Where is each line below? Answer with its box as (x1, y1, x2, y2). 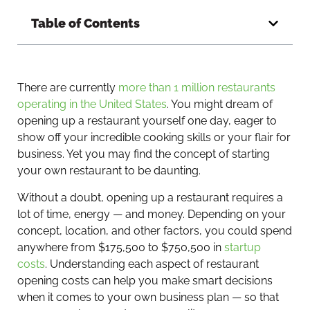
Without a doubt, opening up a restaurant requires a (17, 190, 283, 204)
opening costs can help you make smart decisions (17, 273, 273, 287)
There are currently (17, 81, 118, 95)
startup (224, 240, 261, 254)
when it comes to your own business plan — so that (17, 290, 279, 304)
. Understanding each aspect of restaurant (45, 257, 259, 271)
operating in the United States (17, 98, 167, 111)
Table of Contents (31, 16, 140, 31)
